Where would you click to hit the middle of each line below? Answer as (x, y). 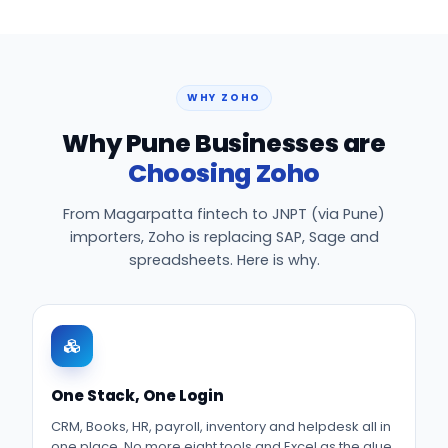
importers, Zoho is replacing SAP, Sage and (224, 237)
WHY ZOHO (224, 97)
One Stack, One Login (137, 395)
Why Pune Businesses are (224, 143)
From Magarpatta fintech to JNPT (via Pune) (224, 214)
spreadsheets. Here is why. (224, 260)
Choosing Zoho (224, 173)
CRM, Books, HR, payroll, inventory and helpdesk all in (221, 426)
